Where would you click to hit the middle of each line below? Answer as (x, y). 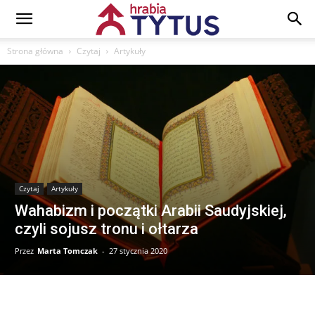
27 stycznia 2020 (138, 250)
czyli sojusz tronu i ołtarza (107, 229)
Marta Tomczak (67, 250)
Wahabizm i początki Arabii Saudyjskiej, (151, 210)
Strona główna (35, 51)
